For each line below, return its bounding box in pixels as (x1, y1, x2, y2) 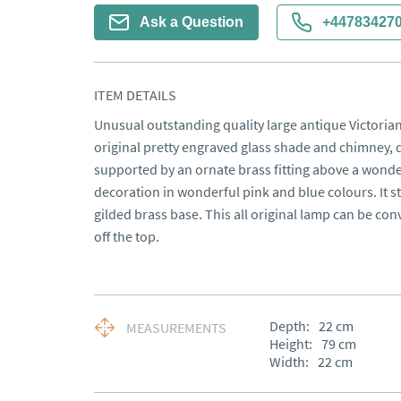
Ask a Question (139, 14, 243, 30)
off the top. (93, 227, 159, 245)
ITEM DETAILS (93, 86, 176, 104)
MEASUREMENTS (125, 319, 226, 337)
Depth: (269, 317, 310, 335)
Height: (269, 335, 312, 353)
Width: (269, 353, 309, 371)
